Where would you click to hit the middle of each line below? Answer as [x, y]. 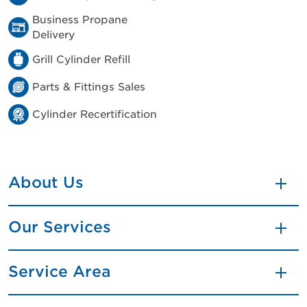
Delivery [53, 35]
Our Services [60, 227]
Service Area [60, 271]
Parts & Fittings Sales [89, 87]
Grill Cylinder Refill [81, 60]
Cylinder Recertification [95, 114]
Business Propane [80, 20]
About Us [46, 182]
